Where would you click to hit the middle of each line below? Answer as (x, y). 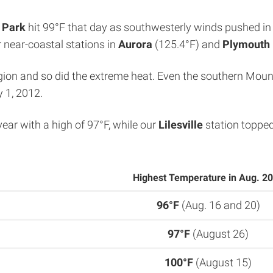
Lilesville (181, 125)
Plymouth (246, 44)
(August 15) (222, 262)
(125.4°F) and (187, 44)
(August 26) (219, 233)
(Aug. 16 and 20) (219, 205)
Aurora (135, 44)
